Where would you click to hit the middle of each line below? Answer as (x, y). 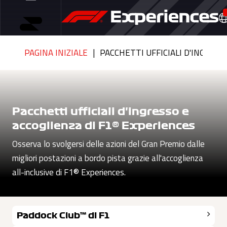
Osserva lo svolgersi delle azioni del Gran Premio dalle (108, 144)
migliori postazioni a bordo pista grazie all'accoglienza (108, 158)
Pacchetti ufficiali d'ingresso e (101, 112)
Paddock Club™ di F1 (63, 216)
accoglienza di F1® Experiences (104, 126)
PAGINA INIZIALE (56, 53)
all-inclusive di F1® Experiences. (69, 173)
